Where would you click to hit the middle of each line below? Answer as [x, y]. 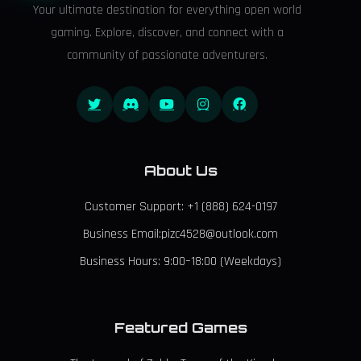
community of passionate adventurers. [167, 55]
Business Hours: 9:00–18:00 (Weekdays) [180, 261]
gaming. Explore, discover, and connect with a [167, 32]
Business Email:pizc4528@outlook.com [180, 234]
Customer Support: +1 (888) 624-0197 [180, 206]
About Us [180, 170]
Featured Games [180, 328]
